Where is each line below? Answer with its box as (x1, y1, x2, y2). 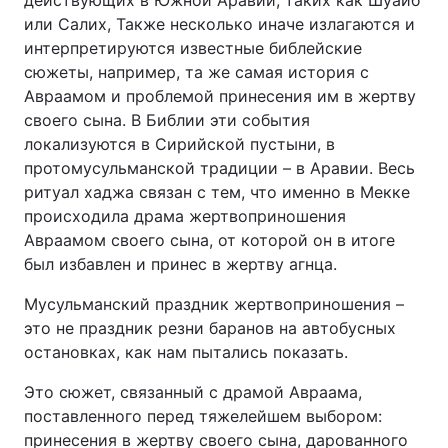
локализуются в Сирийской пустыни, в (24, 134, 335, 154)
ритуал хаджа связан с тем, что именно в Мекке (24, 182, 410, 202)
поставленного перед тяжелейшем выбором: (24, 406, 382, 426)
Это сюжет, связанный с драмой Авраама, (24, 382, 362, 402)
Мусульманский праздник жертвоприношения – (24, 294, 404, 314)
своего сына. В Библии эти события (24, 110, 310, 130)
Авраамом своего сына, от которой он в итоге (24, 230, 395, 250)
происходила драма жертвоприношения (24, 206, 346, 226)
